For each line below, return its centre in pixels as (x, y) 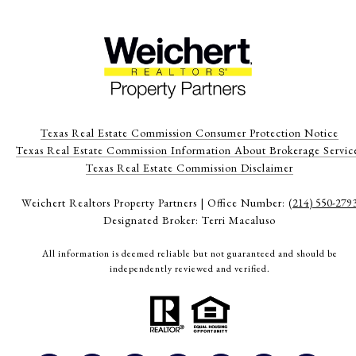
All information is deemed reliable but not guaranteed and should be (190, 254)
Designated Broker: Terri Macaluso (190, 221)
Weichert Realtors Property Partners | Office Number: (155, 203)
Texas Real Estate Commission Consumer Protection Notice (190, 133)
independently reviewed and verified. (190, 269)
